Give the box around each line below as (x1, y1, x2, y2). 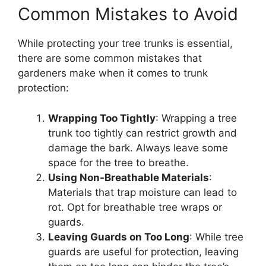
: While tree (189, 230, 243, 243)
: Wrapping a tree (156, 112, 237, 124)
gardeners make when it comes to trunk (18, 67, 208, 80)
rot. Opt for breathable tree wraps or (48, 201, 222, 213)
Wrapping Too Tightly (48, 112, 156, 124)
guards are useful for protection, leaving (48, 245, 239, 258)
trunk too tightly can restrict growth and (48, 126, 237, 139)
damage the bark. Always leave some (48, 141, 228, 154)
